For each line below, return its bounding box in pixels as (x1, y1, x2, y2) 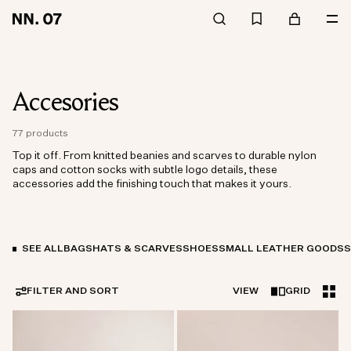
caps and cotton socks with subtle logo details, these (13, 165, 277, 175)
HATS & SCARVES (92, 244, 183, 254)
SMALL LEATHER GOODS (219, 244, 344, 254)
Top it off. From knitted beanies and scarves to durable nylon (13, 150, 317, 161)
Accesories (13, 85, 119, 119)
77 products (13, 129, 68, 139)
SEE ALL (22, 244, 63, 254)
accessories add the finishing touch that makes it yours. (13, 179, 291, 190)
